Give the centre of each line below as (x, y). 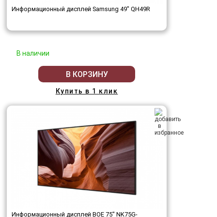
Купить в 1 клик (87, 91)
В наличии (33, 54)
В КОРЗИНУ (87, 74)
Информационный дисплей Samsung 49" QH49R (81, 9)
